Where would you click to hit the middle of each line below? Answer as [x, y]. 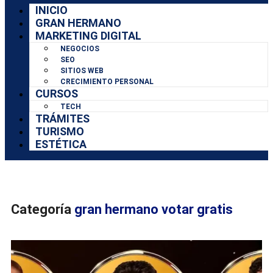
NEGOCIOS [80, 49]
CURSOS [57, 94]
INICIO [51, 10]
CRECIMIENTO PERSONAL [107, 82]
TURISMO [60, 132]
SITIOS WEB [82, 71]
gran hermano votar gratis [154, 209]
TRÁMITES [62, 119]
